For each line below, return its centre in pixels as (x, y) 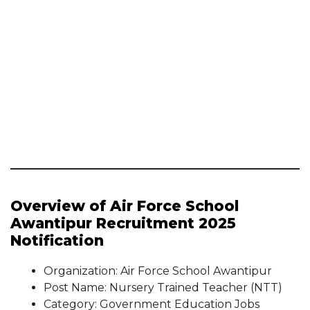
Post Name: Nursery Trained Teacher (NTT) (163, 288)
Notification (57, 240)
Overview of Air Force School (125, 206)
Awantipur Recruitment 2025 (123, 223)
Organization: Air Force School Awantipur (158, 271)
